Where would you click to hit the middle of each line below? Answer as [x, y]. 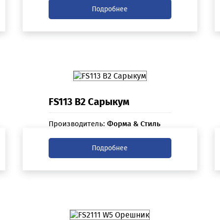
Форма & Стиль [134, 124]
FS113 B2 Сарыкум [89, 102]
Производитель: [78, 124]
